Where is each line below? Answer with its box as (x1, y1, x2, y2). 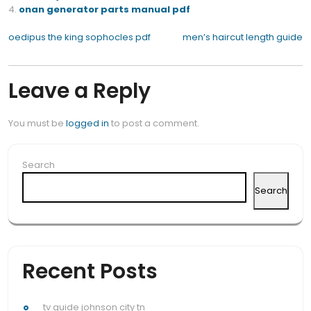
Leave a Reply (8, 76, 151, 106)
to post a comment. (109, 117, 199, 131)
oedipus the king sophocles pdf (8, 31, 151, 44)
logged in (66, 117, 109, 131)
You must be (8, 117, 66, 131)
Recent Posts (22, 257, 158, 287)
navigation (8, 49, 124, 79)
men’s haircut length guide (183, 31, 303, 44)
